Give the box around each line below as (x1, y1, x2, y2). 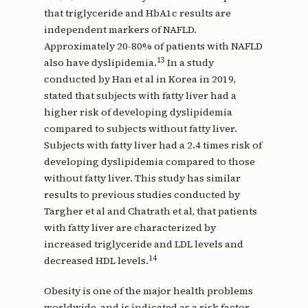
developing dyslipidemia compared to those (43, 155, 255, 169)
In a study (164, 56, 214, 70)
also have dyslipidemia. (43, 56, 157, 70)
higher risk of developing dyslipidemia (43, 105, 232, 120)
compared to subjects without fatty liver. (43, 122, 237, 136)
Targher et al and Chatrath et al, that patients (43, 204, 257, 219)
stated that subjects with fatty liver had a (43, 89, 236, 103)
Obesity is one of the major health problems (43, 284, 253, 298)
